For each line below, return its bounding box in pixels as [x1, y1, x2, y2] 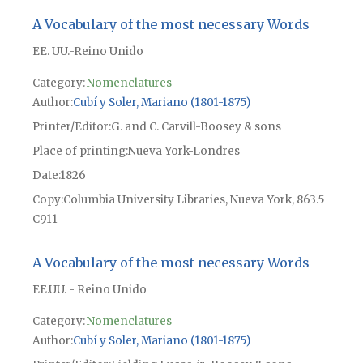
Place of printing [32, 143, 126, 158]
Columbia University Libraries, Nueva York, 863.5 [62, 192, 324, 207]
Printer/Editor [32, 119, 109, 134]
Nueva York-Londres [127, 143, 240, 158]
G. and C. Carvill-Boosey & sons [110, 119, 281, 134]
